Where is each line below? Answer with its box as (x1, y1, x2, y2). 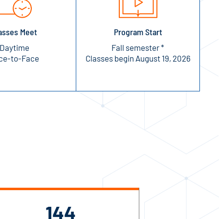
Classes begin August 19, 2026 (85, 53, 191, 63)
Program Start (113, 26, 162, 37)
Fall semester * (111, 42, 165, 52)
